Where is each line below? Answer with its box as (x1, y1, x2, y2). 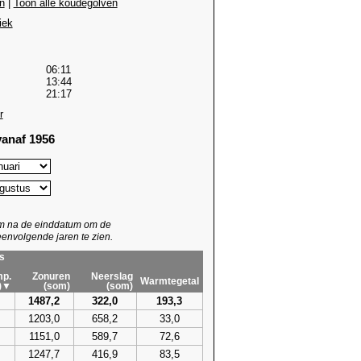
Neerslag (90, 271, 133, 281)
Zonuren (31, 271, 70, 281)
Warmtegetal (139, 276, 199, 286)
